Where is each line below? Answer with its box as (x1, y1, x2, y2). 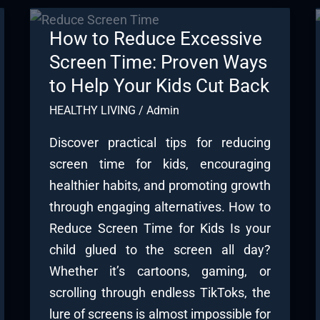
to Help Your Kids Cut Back (49, 75, 269, 97)
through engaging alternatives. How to (49, 199, 271, 214)
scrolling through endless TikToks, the (49, 284, 271, 300)
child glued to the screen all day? (49, 241, 271, 257)
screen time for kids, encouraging (49, 156, 271, 171)
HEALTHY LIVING (49, 103, 136, 117)
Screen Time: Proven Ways (49, 51, 267, 74)
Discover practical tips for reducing (49, 134, 271, 150)
